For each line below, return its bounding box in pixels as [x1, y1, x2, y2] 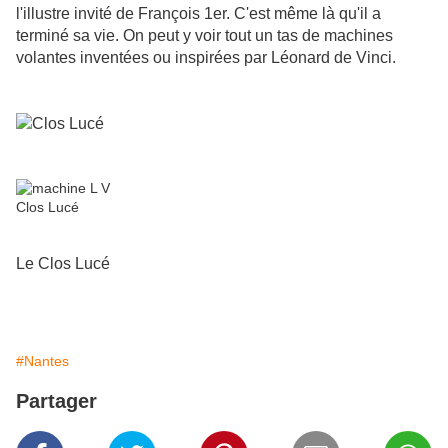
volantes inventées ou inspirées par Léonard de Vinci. [16, 49, 396, 67]
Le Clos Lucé [16, 255, 110, 273]
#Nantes [16, 353, 69, 370]
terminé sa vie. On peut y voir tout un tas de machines [16, 27, 393, 45]
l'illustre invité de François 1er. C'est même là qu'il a [16, 5, 381, 23]
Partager [16, 390, 97, 413]
